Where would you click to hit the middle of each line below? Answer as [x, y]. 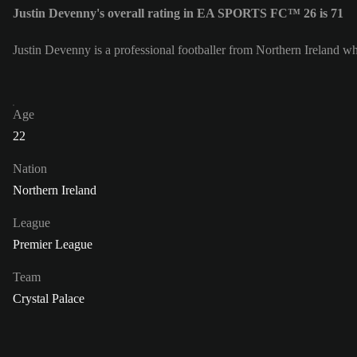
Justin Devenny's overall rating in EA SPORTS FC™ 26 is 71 [178, 14]
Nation [30, 169]
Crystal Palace [49, 299]
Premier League [53, 245]
